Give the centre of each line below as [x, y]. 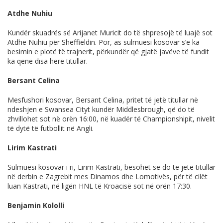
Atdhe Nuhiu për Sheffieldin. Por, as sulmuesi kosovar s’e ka [104, 42]
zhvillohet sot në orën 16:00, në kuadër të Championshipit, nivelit [111, 119]
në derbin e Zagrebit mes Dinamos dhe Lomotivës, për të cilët [108, 177]
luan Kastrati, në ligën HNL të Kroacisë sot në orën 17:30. [100, 186]
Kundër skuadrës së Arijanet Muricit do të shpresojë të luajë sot [110, 33]
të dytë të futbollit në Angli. [51, 128]
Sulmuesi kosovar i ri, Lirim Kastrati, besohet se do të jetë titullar [111, 167]
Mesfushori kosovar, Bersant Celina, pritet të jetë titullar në [103, 100]
